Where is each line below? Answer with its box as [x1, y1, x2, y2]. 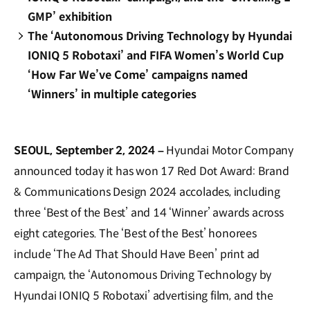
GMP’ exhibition [28, 9, 112, 24]
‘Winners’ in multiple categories [28, 86, 197, 102]
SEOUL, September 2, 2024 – [14, 143, 164, 158]
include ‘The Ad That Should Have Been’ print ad [14, 246, 260, 262]
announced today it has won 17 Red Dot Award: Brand [14, 163, 289, 179]
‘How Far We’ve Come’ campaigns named [28, 67, 248, 82]
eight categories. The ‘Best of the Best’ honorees [14, 226, 257, 241]
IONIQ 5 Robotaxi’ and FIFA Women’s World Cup [28, 48, 284, 63]
